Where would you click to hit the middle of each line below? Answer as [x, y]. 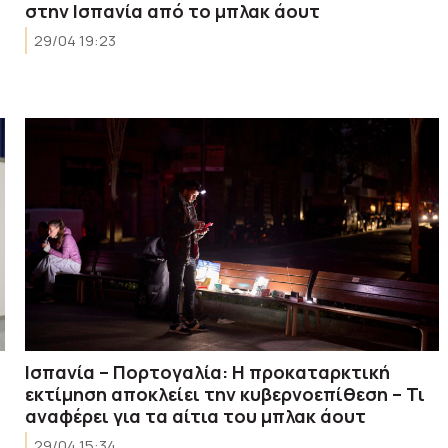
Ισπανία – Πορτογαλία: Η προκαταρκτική [208, 371]
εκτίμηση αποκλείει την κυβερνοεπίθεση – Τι [225, 393]
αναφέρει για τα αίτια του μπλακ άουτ [196, 415]
